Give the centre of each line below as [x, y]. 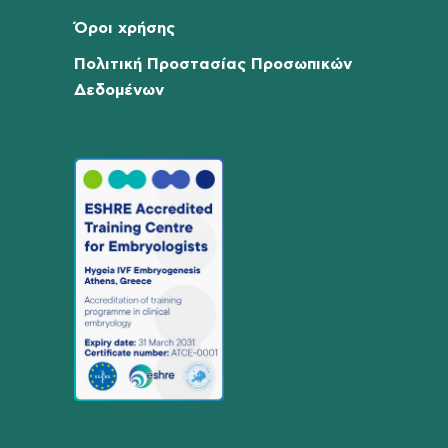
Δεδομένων [119, 89]
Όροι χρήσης [124, 27]
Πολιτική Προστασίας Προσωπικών [213, 63]
